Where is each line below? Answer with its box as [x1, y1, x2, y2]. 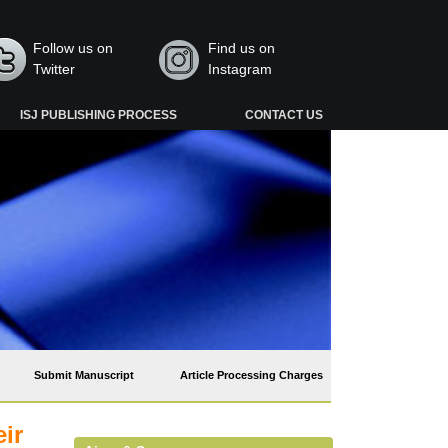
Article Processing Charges [180, 369, 323, 381]
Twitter [33, 61, 76, 77]
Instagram [207, 61, 272, 77]
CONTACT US [244, 108, 323, 122]
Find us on [207, 40, 275, 56]
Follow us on [33, 40, 114, 56]
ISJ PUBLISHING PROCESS [20, 108, 178, 122]
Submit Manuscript [34, 369, 134, 381]
